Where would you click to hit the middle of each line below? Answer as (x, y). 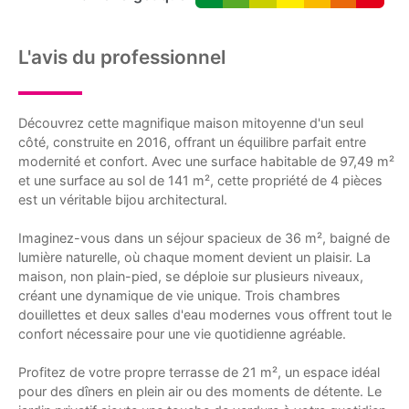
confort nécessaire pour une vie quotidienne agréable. (182, 333)
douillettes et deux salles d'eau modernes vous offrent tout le (205, 314)
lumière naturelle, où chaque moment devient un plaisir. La (194, 257)
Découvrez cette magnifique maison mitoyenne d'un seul (191, 122)
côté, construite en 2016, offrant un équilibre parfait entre (192, 142)
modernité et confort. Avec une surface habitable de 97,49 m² (206, 161)
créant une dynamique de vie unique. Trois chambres (179, 295)
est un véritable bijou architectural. (123, 199)
